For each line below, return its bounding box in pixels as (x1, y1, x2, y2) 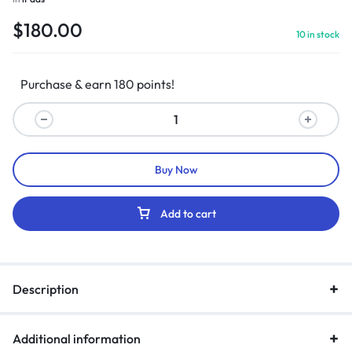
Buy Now (154, 163, 198, 178)
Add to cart (160, 207, 216, 222)
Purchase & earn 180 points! (20, 76, 174, 93)
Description (13, 281, 79, 298)
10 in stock (296, 28, 339, 41)
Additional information (13, 331, 141, 347)
